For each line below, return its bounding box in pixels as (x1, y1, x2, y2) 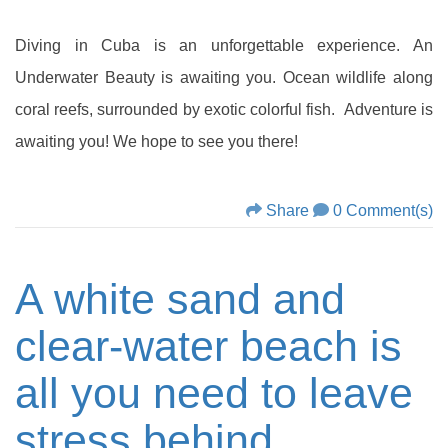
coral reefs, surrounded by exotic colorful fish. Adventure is (15, 101, 433, 119)
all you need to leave (15, 369, 413, 418)
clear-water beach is (15, 322, 402, 371)
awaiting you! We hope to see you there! (15, 133, 298, 151)
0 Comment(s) (333, 202, 433, 220)
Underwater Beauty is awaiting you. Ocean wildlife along (15, 69, 433, 87)
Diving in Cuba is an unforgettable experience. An (15, 37, 433, 55)
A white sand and (15, 275, 345, 324)
